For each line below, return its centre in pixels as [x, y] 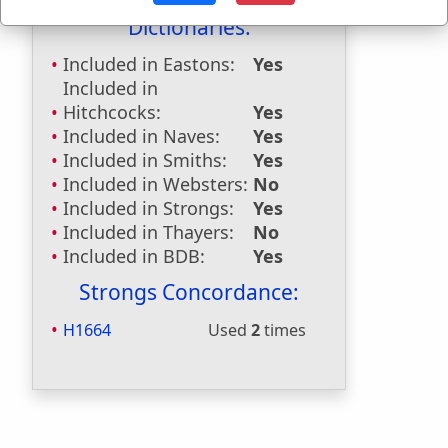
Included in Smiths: [145, 160]
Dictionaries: [189, 27]
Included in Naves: [141, 136]
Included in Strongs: [148, 208]
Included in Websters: [155, 184]
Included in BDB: [134, 256]
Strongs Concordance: [189, 292]
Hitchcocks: [112, 112]
